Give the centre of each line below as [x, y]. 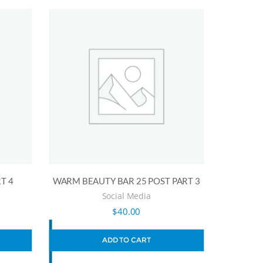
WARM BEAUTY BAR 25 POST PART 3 [126, 181]
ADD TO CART [126, 240]
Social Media [126, 195]
